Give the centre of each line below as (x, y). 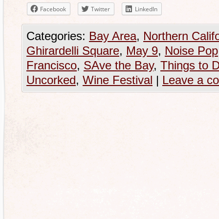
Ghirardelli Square (73, 51)
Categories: (58, 36)
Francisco (52, 65)
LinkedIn (146, 9)
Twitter (100, 9)
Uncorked (51, 80)
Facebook (53, 9)
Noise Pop (191, 51)
